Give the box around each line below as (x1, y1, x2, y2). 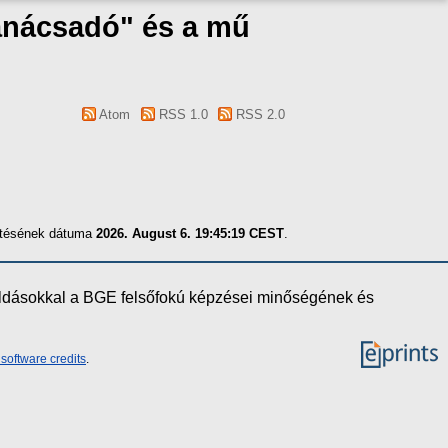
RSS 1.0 (154, 107, 208, 122)
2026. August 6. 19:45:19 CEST (96, 225, 284, 241)
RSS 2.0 (232, 107, 285, 122)
